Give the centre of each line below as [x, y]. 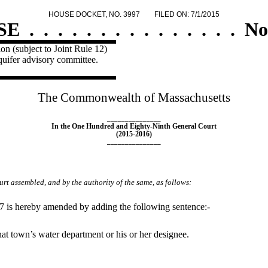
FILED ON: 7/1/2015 [187, 14]
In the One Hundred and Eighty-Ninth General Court [134, 127]
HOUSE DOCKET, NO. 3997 [94, 14]
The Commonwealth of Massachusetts [134, 98]
